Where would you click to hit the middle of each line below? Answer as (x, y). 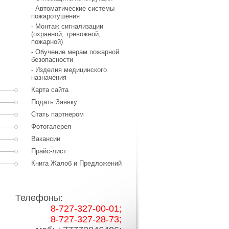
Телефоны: (68, 198)
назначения (49, 77)
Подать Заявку (54, 102)
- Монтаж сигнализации (67, 26)
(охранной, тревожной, (66, 34)
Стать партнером (58, 114)
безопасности (52, 60)
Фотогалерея (51, 127)
